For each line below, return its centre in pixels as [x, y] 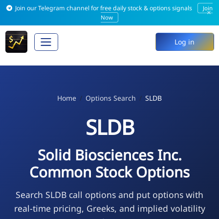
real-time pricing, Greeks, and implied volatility [109, 208]
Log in [185, 42]
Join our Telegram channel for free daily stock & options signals [104, 8]
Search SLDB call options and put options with [109, 194]
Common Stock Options [109, 172]
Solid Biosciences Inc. [109, 155]
